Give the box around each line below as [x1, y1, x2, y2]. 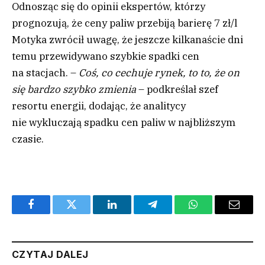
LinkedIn [111, 208, 151, 219]
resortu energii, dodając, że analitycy [12, 99, 186, 113]
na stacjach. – [12, 66, 79, 80]
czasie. [12, 132, 44, 146]
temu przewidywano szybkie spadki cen [12, 50, 199, 63]
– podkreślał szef [138, 83, 218, 96]
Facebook [30, 208, 72, 219]
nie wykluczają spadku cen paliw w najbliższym [12, 116, 235, 130]
